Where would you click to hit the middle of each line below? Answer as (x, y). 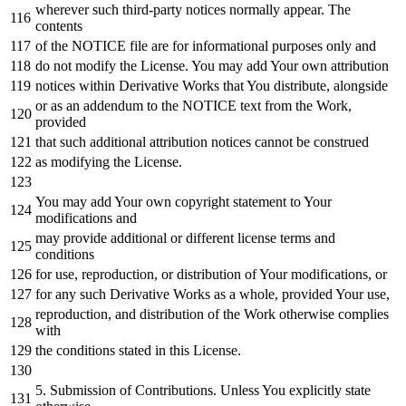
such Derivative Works (145, 294)
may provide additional (103, 237)
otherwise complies (332, 314)
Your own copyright (172, 201)
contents (59, 25)
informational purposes (257, 45)
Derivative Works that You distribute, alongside (251, 85)
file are (149, 45)
